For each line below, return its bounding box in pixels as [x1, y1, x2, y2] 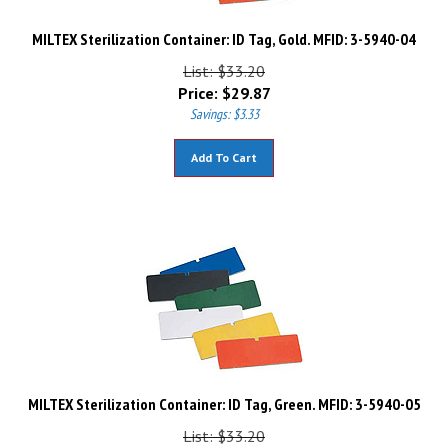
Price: [177, 74, 218, 94]
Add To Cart [191, 141, 257, 156]
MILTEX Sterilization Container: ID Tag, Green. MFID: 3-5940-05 [27, 385, 421, 405]
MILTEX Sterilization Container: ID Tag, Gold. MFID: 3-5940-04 [32, 20, 416, 40]
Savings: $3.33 [189, 96, 259, 114]
